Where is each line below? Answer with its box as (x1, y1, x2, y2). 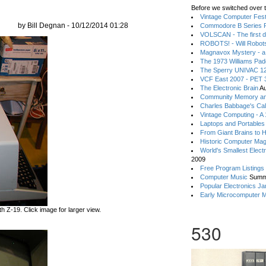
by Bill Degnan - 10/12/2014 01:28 (18, 21, 128, 30)
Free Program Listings (200, 164, 265, 172)
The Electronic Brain (200, 84, 259, 91)
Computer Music (200, 173, 248, 180)
